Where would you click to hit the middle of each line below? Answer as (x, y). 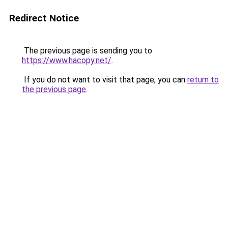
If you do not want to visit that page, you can (105, 80)
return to (203, 80)
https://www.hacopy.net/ (67, 60)
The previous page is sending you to (87, 51)
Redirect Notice (44, 18)
